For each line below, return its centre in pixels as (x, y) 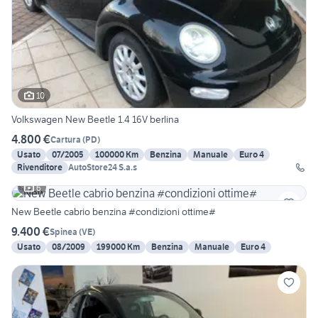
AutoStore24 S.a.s (103, 168)
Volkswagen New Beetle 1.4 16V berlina (95, 120)
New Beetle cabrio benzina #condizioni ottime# (172, 212)
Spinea (64, 231)
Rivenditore (40, 168)
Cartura (66, 139)
